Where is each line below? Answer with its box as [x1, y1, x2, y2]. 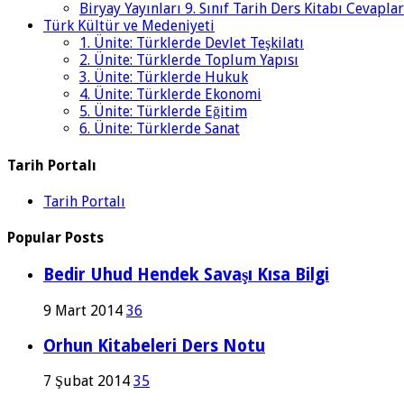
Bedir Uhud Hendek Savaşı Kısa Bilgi [43, 265, 329, 285]
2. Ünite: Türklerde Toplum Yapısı [79, 51, 298, 69]
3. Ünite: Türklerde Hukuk [79, 69, 248, 87]
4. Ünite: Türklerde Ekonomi [79, 86, 262, 104]
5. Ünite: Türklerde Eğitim [79, 103, 247, 121]
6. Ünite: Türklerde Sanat [79, 120, 240, 138]
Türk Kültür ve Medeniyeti [43, 17, 215, 35]
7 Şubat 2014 [43, 372, 130, 390]
